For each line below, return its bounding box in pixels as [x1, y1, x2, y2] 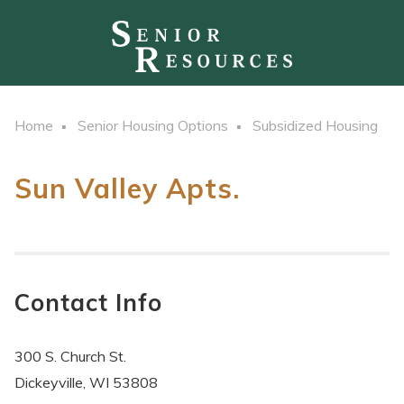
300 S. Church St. [14, 347, 126, 366]
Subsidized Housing [252, 116, 378, 135]
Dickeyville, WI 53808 [14, 373, 158, 392]
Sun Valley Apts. [14, 171, 240, 207]
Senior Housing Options [78, 116, 228, 135]
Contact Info [14, 288, 162, 318]
